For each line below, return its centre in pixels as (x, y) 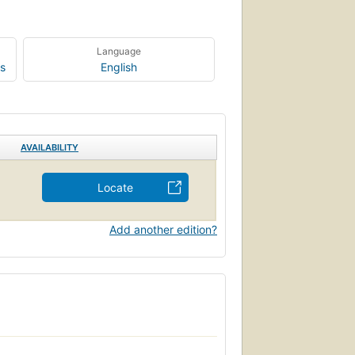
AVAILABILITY (50, 147)
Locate (115, 187)
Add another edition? (163, 229)
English (119, 67)
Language (119, 51)
